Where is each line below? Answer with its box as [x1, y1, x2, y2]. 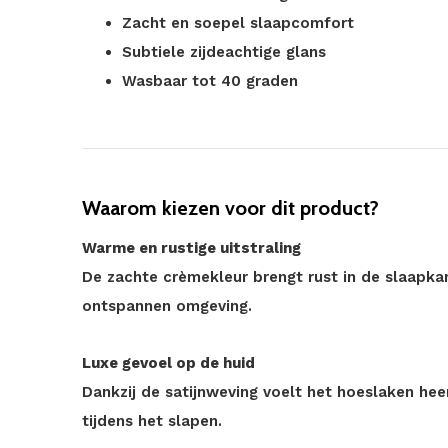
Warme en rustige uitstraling [82, 239, 301, 257]
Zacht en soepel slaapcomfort [122, 14, 354, 32]
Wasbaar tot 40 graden [122, 72, 298, 90]
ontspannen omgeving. [82, 297, 252, 315]
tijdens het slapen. [82, 412, 222, 430]
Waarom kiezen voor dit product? [82, 196, 379, 220]
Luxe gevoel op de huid [82, 354, 255, 372]
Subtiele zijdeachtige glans [122, 43, 326, 61]
